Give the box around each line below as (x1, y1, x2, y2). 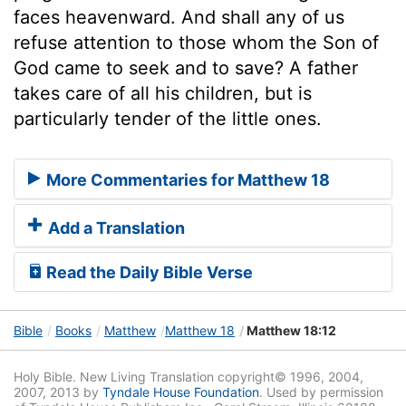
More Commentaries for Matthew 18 (43, 170, 330, 190)
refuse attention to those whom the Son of (14, 31, 379, 53)
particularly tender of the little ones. (14, 107, 322, 130)
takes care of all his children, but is (14, 82, 312, 104)
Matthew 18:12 (244, 323, 336, 339)
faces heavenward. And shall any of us (14, 5, 344, 28)
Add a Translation (44, 218, 185, 238)
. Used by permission (259, 384, 383, 401)
